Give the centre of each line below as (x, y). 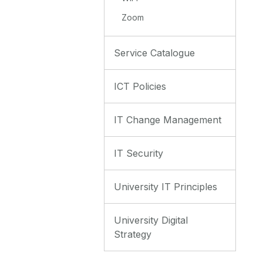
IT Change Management (168, 119)
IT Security (139, 153)
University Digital (151, 220)
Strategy (133, 234)
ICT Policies (140, 86)
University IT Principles (166, 186)
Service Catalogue (154, 53)
